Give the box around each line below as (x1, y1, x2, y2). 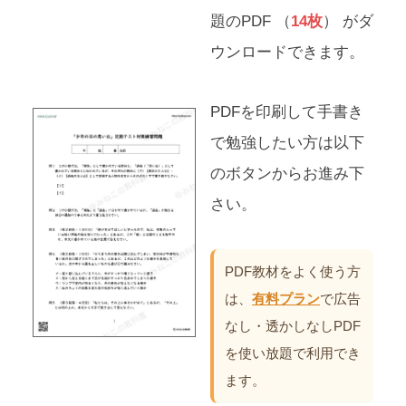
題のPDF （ (210, 13, 291, 31)
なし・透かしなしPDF (225, 318, 361, 334)
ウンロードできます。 (210, 43, 364, 62)
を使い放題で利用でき (225, 345, 361, 362)
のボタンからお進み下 (210, 165, 364, 183)
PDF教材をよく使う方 (225, 264, 361, 280)
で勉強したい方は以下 (210, 134, 364, 152)
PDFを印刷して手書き (210, 103, 363, 121)
